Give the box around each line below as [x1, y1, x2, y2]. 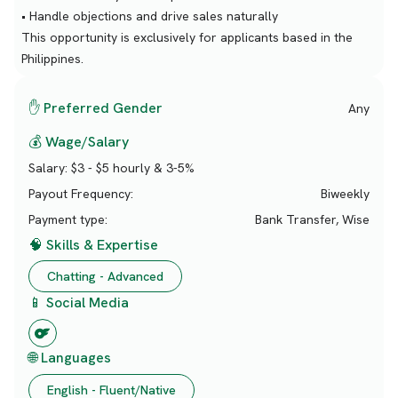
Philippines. [21, 51, 84, 67]
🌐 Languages [28, 348, 111, 368]
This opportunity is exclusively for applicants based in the [21, 29, 353, 45]
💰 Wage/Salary [28, 131, 129, 151]
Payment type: [28, 211, 107, 227]
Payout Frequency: [28, 186, 133, 203]
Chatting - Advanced [47, 268, 163, 285]
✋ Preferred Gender [28, 99, 163, 117]
